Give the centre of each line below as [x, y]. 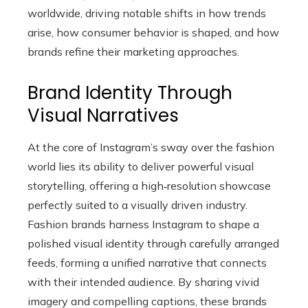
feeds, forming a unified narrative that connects [147, 263]
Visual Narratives [103, 115]
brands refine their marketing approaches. [133, 52]
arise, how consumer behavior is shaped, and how [153, 32]
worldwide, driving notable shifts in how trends [147, 13]
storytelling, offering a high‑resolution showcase [149, 186]
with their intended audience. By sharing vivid [143, 282]
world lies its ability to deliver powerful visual [141, 166]
